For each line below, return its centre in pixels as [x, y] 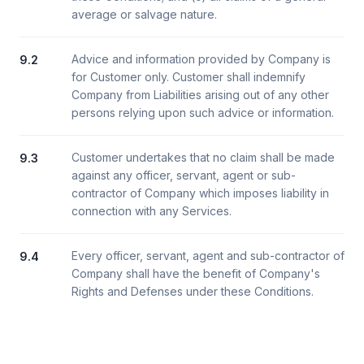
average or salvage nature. [144, 14]
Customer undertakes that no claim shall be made [203, 157]
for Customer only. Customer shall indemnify [188, 77]
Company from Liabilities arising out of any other [200, 95]
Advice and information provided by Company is [201, 59]
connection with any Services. [152, 211]
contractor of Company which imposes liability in [200, 193]
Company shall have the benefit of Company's [196, 273]
